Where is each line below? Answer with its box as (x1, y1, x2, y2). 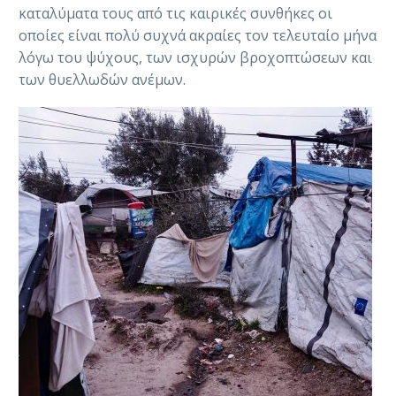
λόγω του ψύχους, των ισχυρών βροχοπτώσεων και (19, 48, 372, 68)
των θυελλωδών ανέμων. (19, 70, 186, 90)
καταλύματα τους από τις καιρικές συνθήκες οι (19, 4, 332, 24)
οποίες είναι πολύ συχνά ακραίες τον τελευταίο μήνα (19, 26, 377, 46)
